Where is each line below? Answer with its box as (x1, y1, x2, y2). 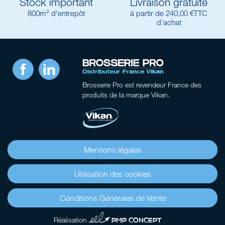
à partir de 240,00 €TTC (130, 9, 207, 18)
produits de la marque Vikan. (82, 90, 170, 99)
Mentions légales (83, 145, 142, 155)
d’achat (156, 18, 181, 27)
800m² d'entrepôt (28, 9, 85, 18)
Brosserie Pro (82, 80, 124, 89)
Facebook (33, 60, 63, 69)
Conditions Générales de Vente (59, 193, 166, 203)
